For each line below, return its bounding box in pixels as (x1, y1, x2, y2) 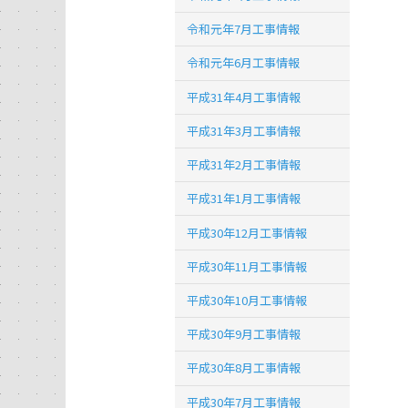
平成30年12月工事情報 (187, 223, 308, 241)
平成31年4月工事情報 (187, 87, 301, 106)
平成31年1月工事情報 (187, 189, 301, 208)
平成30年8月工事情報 (187, 359, 301, 377)
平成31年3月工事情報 (187, 121, 301, 139)
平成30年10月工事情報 (187, 291, 308, 310)
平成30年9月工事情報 (187, 325, 301, 343)
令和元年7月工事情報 (187, 20, 301, 38)
